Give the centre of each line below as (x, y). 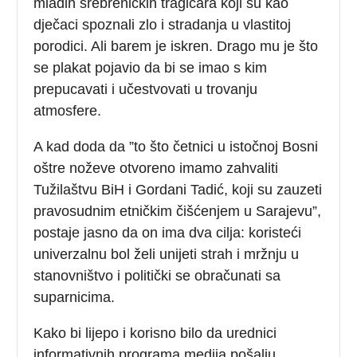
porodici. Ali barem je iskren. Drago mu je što (176, 46)
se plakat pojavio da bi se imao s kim (151, 67)
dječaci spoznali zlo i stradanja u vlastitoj (163, 24)
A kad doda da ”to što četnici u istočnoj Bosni (176, 146)
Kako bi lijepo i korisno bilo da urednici (155, 333)
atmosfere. (68, 110)
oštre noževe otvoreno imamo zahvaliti (156, 168)
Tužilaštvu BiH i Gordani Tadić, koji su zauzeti (178, 189)
